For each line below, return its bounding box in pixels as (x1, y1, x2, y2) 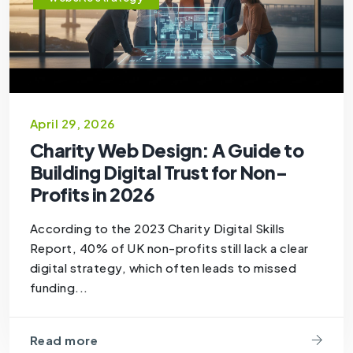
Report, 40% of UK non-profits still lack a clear (29, 240, 309, 255)
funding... (29, 279, 88, 295)
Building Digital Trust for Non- (29, 160, 288, 184)
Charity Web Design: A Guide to (29, 138, 304, 162)
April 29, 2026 (29, 115, 115, 131)
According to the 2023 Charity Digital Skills (29, 220, 285, 236)
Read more (29, 333, 98, 348)
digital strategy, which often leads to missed (29, 259, 297, 275)
